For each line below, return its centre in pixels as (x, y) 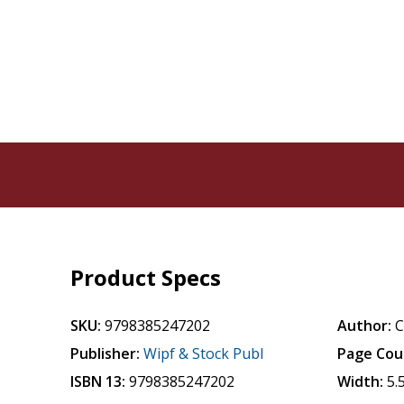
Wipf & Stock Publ (204, 353)
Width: (361, 381)
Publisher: (106, 353)
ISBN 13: (98, 381)
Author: (365, 326)
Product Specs (146, 277)
